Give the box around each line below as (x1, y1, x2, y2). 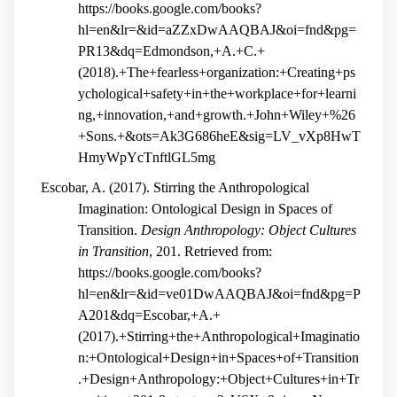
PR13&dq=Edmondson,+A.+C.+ (78, 43, 265, 58)
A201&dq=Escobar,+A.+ (78, 307, 221, 323)
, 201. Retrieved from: (149, 244, 272, 260)
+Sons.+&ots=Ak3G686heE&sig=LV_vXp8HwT (78, 128, 361, 144)
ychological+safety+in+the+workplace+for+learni (78, 85, 356, 101)
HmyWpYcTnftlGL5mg (78, 149, 215, 165)
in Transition (78, 244, 149, 260)
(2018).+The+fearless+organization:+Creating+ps (78, 64, 355, 80)
